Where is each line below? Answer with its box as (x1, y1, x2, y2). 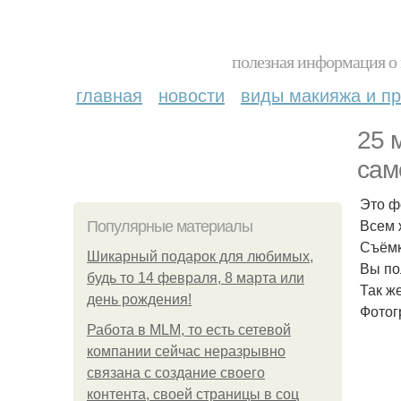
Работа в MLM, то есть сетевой (87, 322, 291, 337)
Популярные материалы (87, 218, 252, 235)
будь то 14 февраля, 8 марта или (87, 270, 304, 286)
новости (158, 81, 225, 107)
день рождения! (87, 292, 192, 307)
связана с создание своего (87, 365, 265, 380)
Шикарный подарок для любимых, (87, 249, 313, 264)
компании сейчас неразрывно (87, 344, 286, 359)
